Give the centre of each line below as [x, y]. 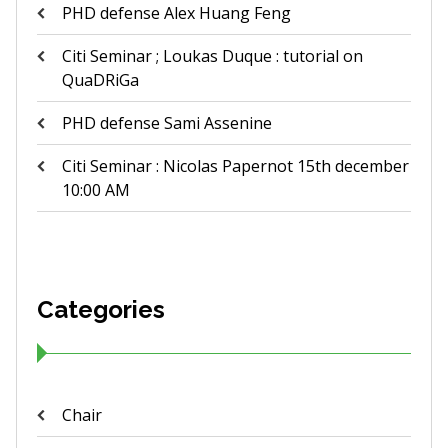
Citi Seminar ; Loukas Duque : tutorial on [212, 56]
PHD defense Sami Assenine [166, 123]
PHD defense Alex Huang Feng [176, 13]
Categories [100, 309]
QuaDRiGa [100, 80]
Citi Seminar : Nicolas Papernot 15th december [235, 166]
